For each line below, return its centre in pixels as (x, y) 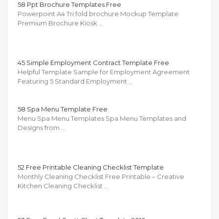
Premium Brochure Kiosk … (60, 23)
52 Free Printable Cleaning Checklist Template (91, 167)
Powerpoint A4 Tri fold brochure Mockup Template (98, 13)
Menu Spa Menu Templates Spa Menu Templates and (102, 118)
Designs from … (42, 127)
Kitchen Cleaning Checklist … (63, 186)
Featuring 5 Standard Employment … (75, 81)
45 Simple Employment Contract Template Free (93, 62)
